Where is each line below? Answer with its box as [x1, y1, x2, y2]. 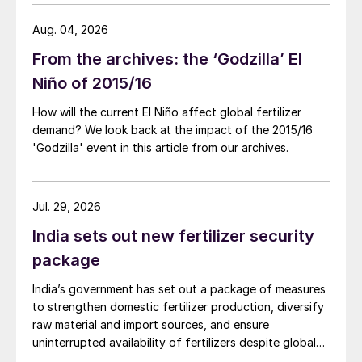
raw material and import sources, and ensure [32, 318, 269, 331]
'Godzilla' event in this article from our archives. [32, 141, 288, 154]
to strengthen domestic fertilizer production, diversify [32, 300, 324, 314]
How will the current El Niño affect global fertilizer [32, 105, 301, 119]
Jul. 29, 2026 [32, 200, 101, 213]
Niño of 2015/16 [32, 74, 152, 93]
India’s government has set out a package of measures [32, 282, 326, 296]
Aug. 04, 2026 [32, 23, 108, 36]
